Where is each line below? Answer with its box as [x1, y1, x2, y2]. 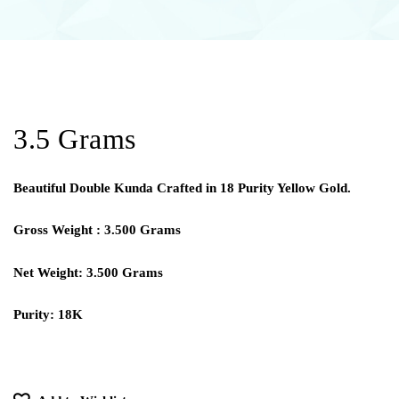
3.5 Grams [13, 123, 136, 156]
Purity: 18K [13, 307, 83, 322]
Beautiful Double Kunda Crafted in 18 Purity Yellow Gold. [13, 180, 351, 195]
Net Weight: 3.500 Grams [13, 265, 163, 280]
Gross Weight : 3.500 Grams [13, 223, 181, 238]
